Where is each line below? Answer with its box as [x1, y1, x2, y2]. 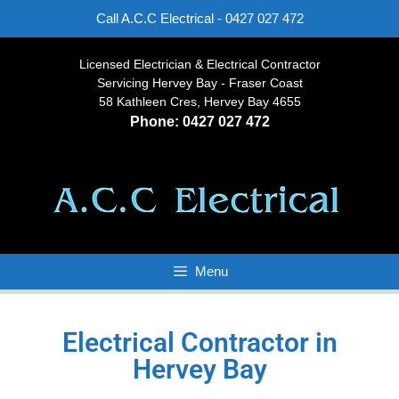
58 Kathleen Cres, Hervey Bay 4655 [98, 94, 301, 109]
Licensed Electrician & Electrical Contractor [78, 57, 321, 71]
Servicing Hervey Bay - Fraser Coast [96, 76, 303, 90]
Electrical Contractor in [61, 327, 338, 358]
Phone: [129, 114, 183, 129]
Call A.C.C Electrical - [95, 11, 225, 26]
